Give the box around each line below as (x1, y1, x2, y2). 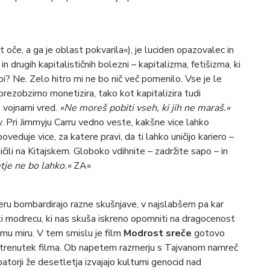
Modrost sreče (124, 226, 192, 240)
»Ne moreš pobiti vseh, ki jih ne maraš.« (60, 101, 230, 115)
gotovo (192, 226, 225, 240)
